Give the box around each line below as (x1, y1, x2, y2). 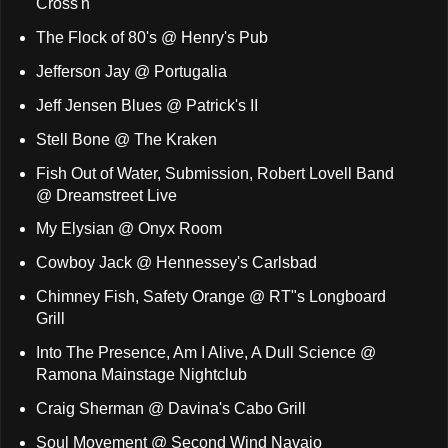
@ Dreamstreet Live (35, 186, 177, 204)
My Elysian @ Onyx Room (35, 220, 222, 238)
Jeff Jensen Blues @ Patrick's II (35, 96, 258, 114)
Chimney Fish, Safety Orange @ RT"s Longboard (35, 288, 386, 306)
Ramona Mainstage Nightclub (35, 365, 247, 383)
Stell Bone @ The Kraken (35, 130, 217, 148)
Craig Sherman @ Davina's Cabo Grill (35, 399, 306, 417)
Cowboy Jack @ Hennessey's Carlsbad (35, 254, 317, 272)
